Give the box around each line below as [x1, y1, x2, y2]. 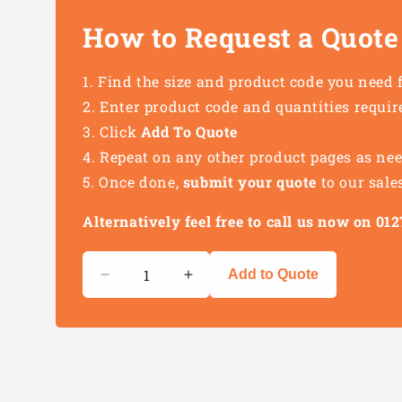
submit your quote [182, 172, 318, 192]
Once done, [99, 172, 183, 192]
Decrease [103, 273, 173, 292]
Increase [187, 273, 249, 292]
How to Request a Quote [83, 20, 399, 56]
